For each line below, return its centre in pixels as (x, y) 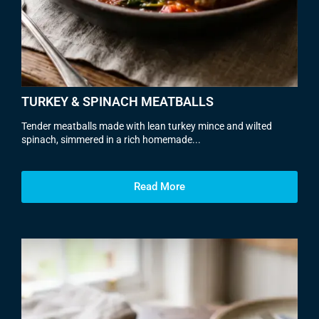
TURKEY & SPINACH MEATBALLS (117, 101)
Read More (159, 187)
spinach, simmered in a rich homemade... (111, 140)
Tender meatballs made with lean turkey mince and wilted (147, 126)
